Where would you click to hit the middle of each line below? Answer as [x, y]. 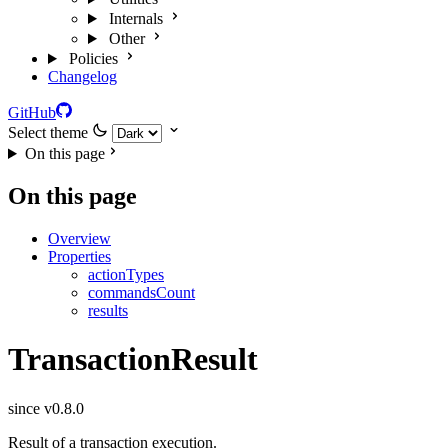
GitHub [32, 112]
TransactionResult [133, 359]
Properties [79, 256]
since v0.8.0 [46, 408]
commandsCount [141, 292]
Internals [135, 18]
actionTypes [126, 274]
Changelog [82, 76]
